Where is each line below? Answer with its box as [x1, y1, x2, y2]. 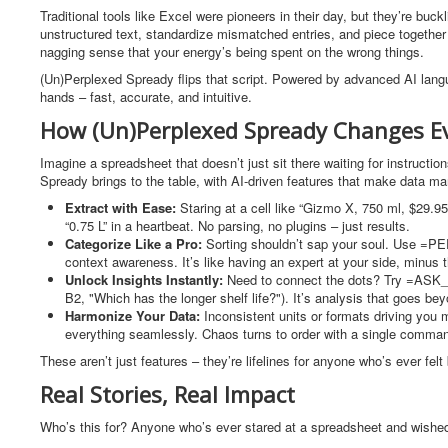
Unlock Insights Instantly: [65, 270, 227, 289]
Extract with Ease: [65, 198, 180, 217]
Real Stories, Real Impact [40, 379, 295, 409]
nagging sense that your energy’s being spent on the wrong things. [40, 42, 424, 61]
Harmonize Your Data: [65, 306, 204, 325]
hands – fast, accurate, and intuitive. [40, 87, 252, 106]
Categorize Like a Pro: [65, 234, 206, 253]
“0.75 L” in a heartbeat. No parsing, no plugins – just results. [65, 216, 410, 235]
